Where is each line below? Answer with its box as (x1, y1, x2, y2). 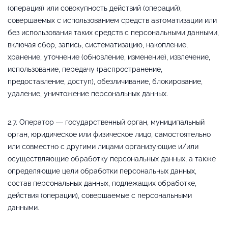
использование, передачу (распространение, (8, 65, 162, 73)
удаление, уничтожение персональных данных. (8, 89, 168, 98)
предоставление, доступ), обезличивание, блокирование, (8, 77, 203, 85)
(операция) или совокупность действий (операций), (8, 4, 182, 12)
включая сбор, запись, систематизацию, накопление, (8, 40, 188, 49)
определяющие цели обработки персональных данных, (8, 166, 196, 175)
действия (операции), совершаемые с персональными (8, 191, 192, 199)
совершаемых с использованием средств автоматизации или (8, 16, 217, 24)
